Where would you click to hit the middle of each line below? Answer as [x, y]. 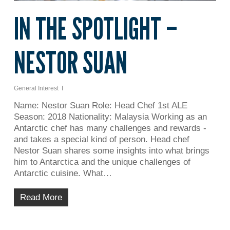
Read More [41, 198]
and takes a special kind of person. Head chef [101, 140]
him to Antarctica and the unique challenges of [102, 162]
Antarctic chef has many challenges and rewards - [110, 128]
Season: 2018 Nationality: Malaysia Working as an [110, 117]
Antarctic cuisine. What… [63, 174]
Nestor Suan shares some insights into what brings [111, 151]
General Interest [36, 89]
